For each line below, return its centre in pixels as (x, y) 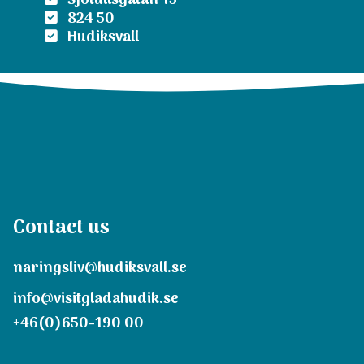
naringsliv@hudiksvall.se (100, 269)
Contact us (61, 228)
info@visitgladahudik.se (96, 299)
